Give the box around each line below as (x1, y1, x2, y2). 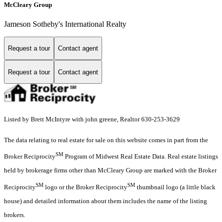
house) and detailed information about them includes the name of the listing (4, 197, 207, 205)
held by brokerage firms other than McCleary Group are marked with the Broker (4, 166, 217, 174)
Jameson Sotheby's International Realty (4, 19, 126, 28)
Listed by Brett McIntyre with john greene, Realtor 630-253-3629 (4, 115, 180, 123)
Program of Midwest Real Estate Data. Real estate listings (63, 153, 218, 161)
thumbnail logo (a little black (135, 183, 216, 191)
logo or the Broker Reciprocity (44, 183, 127, 191)
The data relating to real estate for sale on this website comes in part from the (4, 136, 208, 144)
